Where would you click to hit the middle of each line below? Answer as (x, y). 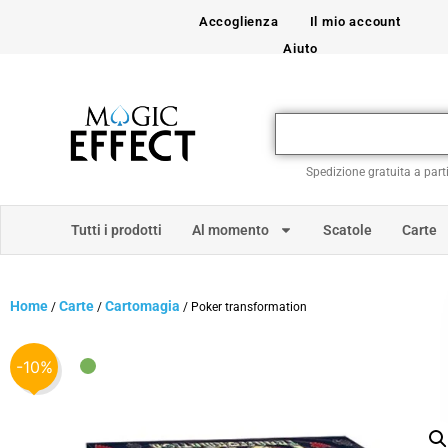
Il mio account (355, 21)
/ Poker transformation (243, 306)
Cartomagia (142, 305)
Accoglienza (238, 21)
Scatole (347, 229)
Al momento (230, 229)
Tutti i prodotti (116, 229)
